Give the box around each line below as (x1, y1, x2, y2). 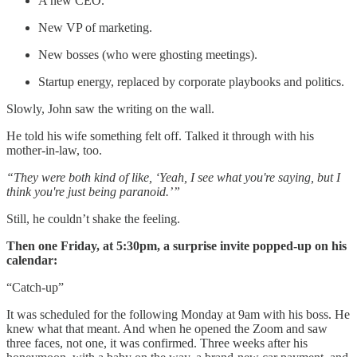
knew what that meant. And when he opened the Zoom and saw (6, 321, 328, 335)
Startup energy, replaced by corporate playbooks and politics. (38, 74, 344, 88)
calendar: (6, 253, 57, 267)
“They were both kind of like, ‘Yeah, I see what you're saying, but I (6, 170, 340, 184)
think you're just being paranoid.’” (6, 184, 180, 198)
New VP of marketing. (38, 20, 152, 34)
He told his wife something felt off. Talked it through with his (6, 128, 314, 143)
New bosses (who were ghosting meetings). (38, 47, 257, 61)
